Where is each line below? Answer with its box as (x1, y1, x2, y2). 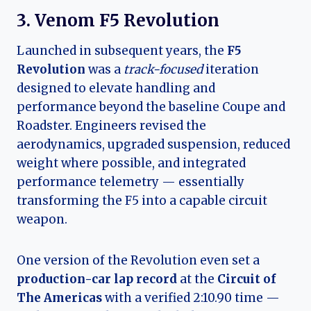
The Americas (17, 290, 102, 306)
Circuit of (217, 271, 276, 287)
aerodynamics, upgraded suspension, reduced (17, 137, 290, 153)
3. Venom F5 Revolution (17, 10, 219, 32)
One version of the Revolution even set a (17, 253, 260, 269)
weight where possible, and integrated (17, 155, 246, 171)
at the (177, 271, 217, 287)
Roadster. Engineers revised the (17, 118, 206, 134)
